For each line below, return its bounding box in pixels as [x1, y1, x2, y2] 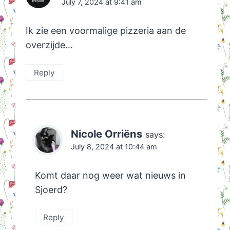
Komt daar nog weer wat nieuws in [34, 169, 186, 181]
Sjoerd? [34, 184, 67, 195]
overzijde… [25, 40, 73, 51]
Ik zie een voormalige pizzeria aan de [25, 25, 186, 36]
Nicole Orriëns [70, 127, 142, 141]
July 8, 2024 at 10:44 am [70, 142, 157, 151]
